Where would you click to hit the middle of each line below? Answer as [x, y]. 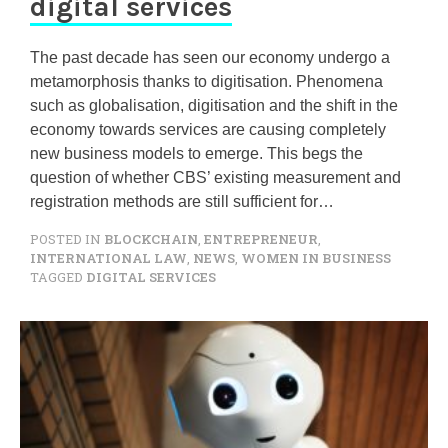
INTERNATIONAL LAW [108, 258]
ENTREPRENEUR [261, 239]
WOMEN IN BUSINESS [316, 258]
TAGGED [58, 277]
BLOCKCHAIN [151, 239]
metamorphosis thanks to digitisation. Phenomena [206, 81]
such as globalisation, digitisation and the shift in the [214, 105]
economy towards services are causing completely [208, 129]
